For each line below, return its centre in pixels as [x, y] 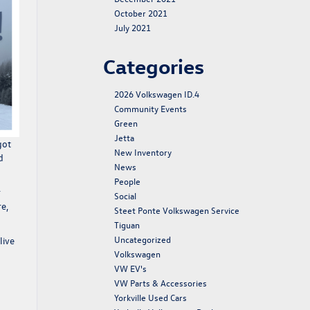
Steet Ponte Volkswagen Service [177, 210]
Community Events [151, 108]
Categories [154, 66]
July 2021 [133, 27]
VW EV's [130, 268]
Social [125, 195]
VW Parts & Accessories [161, 283]
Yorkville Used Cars [151, 297]
